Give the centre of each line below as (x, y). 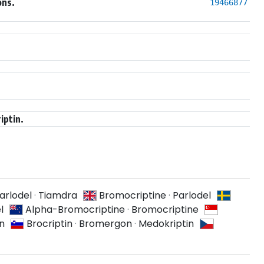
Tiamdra (57, 195)
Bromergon (106, 223)
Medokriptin (166, 223)
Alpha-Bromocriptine (75, 209)
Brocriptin (50, 223)
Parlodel (192, 195)
